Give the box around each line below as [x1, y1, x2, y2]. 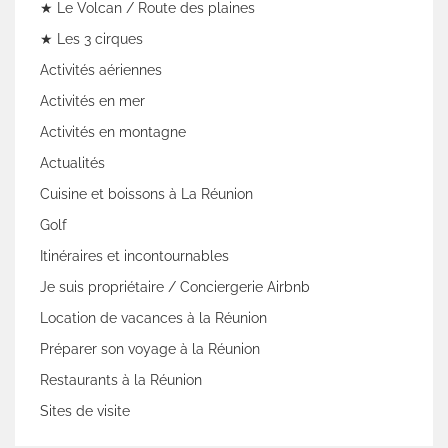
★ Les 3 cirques [40, 30, 143, 47]
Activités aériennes [40, 61, 162, 78]
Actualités [40, 154, 105, 171]
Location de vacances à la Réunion [40, 309, 267, 326]
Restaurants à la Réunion [40, 371, 202, 388]
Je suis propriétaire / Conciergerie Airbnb [40, 278, 310, 295]
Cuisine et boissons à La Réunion [40, 185, 253, 202]
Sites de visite [40, 402, 130, 419]
